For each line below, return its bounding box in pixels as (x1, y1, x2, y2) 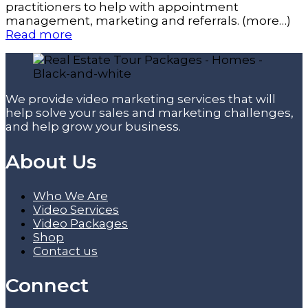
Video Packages (33, 216, 128, 230)
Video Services (33, 202, 119, 217)
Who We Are (33, 188, 108, 203)
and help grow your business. (5, 120, 181, 134)
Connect (5, 274, 89, 298)
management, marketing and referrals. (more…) (5, 14, 291, 28)
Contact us (33, 243, 98, 258)
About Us (5, 149, 96, 173)
